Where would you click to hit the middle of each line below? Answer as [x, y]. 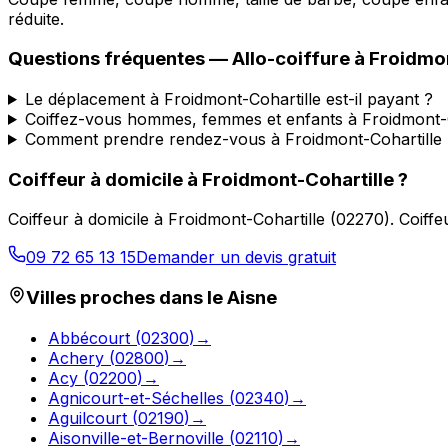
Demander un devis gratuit [236, 257]
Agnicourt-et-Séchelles [136, 397]
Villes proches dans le [126, 298]
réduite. [36, 18]
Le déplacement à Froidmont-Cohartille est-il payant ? [228, 98]
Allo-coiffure [291, 59]
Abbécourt [89, 337]
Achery [76, 357]
